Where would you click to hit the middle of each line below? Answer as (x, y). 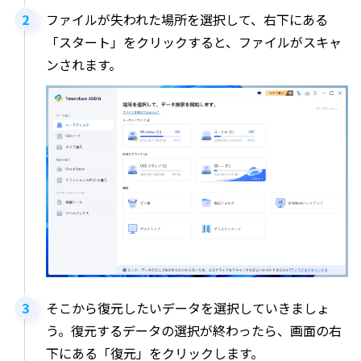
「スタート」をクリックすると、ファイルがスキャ (194, 42)
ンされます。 (84, 64)
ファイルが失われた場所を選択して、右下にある (187, 19)
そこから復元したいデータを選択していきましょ (188, 308)
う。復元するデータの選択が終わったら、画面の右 (194, 331)
